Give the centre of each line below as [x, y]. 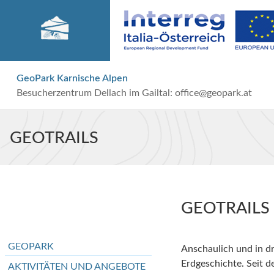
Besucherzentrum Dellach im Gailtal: [95, 93]
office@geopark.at [213, 93]
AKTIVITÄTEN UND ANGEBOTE [77, 267]
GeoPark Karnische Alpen [72, 78]
